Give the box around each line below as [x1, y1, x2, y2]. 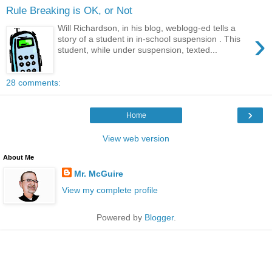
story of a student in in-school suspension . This [58, 33, 241, 44]
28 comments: [6, 77, 61, 87]
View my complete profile [61, 185, 158, 195]
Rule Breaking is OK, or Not [6, 4, 132, 17]
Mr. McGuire [73, 168, 123, 178]
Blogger [144, 212, 174, 222]
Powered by [96, 212, 144, 222]
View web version [103, 133, 169, 143]
